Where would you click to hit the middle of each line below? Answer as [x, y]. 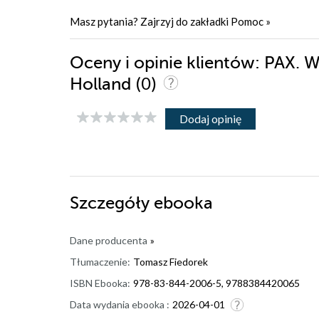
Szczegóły [112, 204]
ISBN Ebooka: [100, 283]
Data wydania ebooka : [120, 305]
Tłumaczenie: [100, 262]
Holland [103, 85]
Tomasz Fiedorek [171, 262]
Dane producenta [109, 241]
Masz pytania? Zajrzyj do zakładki [150, 22]
